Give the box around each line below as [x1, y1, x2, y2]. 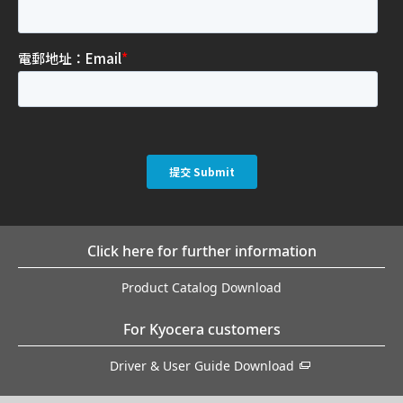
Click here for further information [86, 241, 317, 261]
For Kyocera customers [122, 319, 281, 339]
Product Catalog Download [121, 279, 282, 296]
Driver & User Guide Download [109, 357, 294, 374]
